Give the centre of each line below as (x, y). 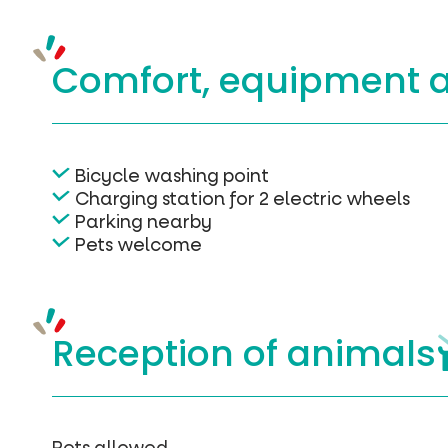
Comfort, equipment (240, 80)
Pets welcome (138, 244)
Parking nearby (143, 221)
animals (361, 354)
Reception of (169, 354)
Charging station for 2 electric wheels (242, 198)
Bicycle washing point (172, 175)
